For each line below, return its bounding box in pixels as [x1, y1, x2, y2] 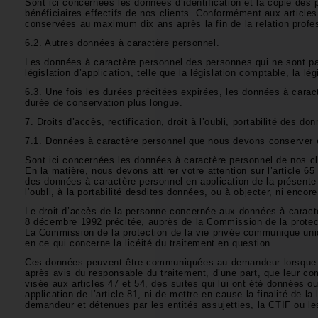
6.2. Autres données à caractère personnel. [25, 37, 223, 48]
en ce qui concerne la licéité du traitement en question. [25, 237, 278, 248]
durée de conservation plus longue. [25, 97, 187, 108]
